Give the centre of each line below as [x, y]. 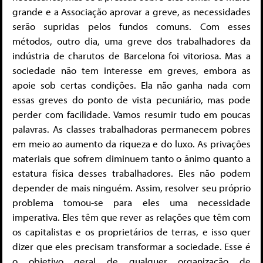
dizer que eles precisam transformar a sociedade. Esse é [131, 247]
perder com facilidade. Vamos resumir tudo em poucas [131, 114]
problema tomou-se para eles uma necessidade [131, 203]
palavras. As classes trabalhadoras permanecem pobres [131, 129]
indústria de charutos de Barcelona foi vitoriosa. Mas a [131, 56]
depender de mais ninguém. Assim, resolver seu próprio [131, 188]
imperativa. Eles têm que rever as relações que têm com [131, 217]
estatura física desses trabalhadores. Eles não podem [131, 173]
